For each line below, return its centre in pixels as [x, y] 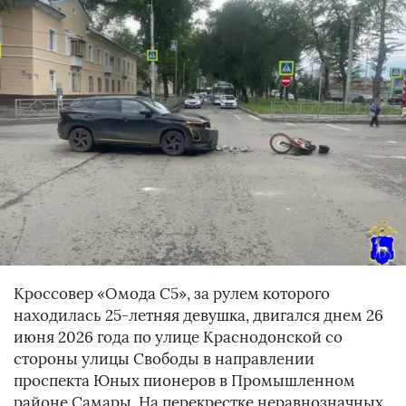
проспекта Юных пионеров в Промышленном [184, 381]
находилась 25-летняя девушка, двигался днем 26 [198, 316]
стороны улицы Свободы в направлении [164, 359]
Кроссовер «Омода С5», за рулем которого [172, 294]
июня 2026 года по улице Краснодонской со [178, 338]
